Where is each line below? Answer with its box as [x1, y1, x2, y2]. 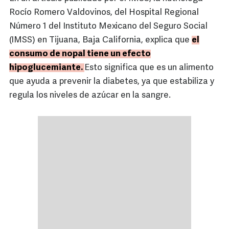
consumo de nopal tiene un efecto [9, 50, 151, 59]
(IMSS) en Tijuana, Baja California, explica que [9, 36, 192, 45]
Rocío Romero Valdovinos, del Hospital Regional [9, 8, 199, 17]
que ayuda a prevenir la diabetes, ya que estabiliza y [9, 77, 214, 86]
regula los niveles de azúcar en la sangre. [9, 91, 171, 100]
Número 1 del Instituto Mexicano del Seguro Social [9, 22, 208, 31]
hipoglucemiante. [9, 63, 84, 73]
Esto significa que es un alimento [84, 63, 214, 73]
